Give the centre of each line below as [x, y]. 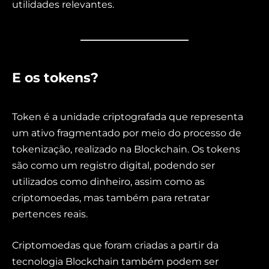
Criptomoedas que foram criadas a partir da [115, 245]
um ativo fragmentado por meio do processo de [127, 133]
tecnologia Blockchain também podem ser [115, 261]
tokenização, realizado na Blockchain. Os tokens [126, 150]
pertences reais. [50, 214]
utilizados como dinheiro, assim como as [108, 182]
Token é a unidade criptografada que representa [128, 117]
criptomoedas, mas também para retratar [111, 198]
